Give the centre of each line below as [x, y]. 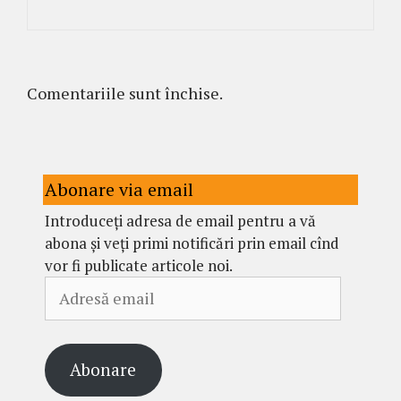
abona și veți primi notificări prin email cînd [192, 243]
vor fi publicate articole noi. [139, 265]
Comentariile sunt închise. [125, 93]
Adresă [68, 287]
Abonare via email [119, 189]
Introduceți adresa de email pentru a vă [180, 221]
